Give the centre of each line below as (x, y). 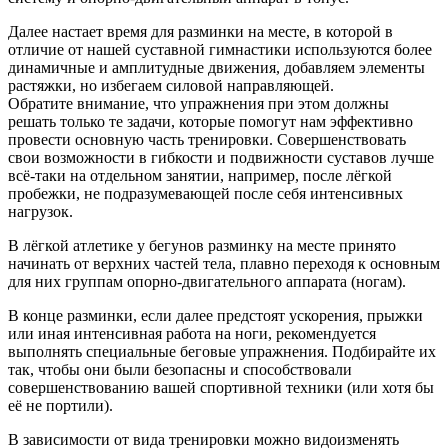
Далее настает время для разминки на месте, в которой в (200, 31)
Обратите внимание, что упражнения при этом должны (198, 103)
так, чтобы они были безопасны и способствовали (180, 369)
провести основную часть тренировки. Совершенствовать (207, 139)
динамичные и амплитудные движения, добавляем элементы (216, 67)
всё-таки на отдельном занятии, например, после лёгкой (200, 175)
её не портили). (60, 405)
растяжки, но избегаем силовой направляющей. (171, 85)
